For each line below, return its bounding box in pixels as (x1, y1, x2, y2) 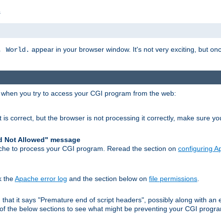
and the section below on (67, 174, 149, 183)
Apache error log (15, 174, 67, 183)
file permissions (149, 174, 197, 183)
